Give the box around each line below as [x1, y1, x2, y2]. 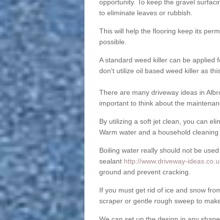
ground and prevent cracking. [99, 168, 191, 176]
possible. [99, 38, 127, 46]
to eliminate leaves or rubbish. [99, 9, 192, 17]
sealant [99, 157, 124, 165]
